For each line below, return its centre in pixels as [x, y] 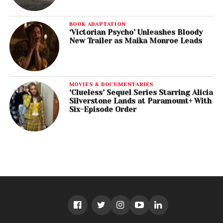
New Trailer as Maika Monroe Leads [135, 41]
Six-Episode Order [103, 110]
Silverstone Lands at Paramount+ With [140, 101]
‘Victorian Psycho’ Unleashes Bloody [136, 33]
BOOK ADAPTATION [97, 24]
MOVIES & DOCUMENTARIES [111, 84]
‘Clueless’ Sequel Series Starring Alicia [141, 93]
